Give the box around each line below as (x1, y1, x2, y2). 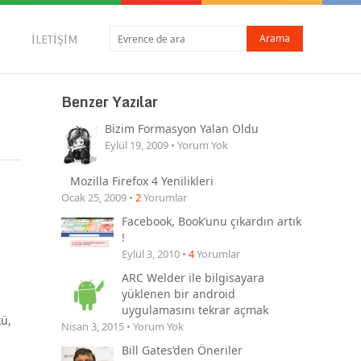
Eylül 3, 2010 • (122, 247, 189, 262)
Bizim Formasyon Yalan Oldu (105, 121, 259, 136)
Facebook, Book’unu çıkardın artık (122, 214, 301, 230)
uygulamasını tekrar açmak (122, 302, 268, 318)
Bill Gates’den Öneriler (122, 342, 243, 359)
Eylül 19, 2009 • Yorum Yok (105, 138, 228, 152)
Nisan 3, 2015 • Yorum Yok (61, 319, 184, 334)
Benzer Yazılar (61, 89, 158, 114)
